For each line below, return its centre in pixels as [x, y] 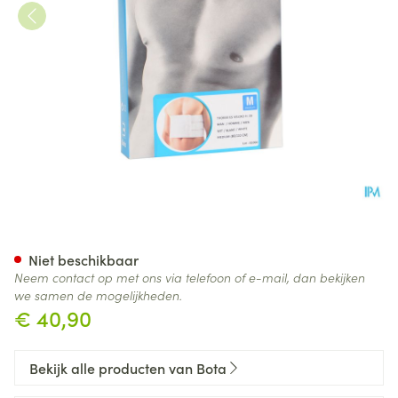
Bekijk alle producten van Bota [128, 368]
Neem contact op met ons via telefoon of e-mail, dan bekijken [190, 277]
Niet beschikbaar [84, 259]
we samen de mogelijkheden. [98, 295]
